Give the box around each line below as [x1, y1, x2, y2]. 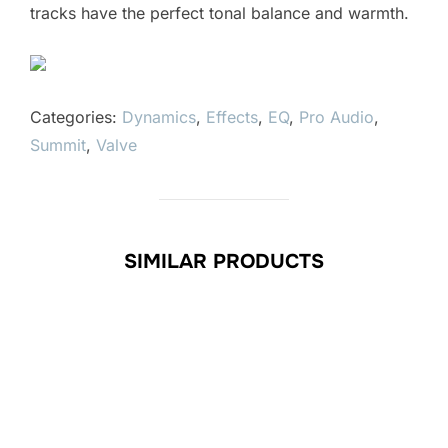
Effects [206, 107, 258, 128]
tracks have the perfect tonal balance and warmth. [30, 3, 409, 24]
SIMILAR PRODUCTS [124, 249, 324, 275]
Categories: [30, 107, 122, 128]
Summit [30, 135, 86, 156]
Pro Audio [299, 107, 374, 128]
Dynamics [122, 107, 196, 128]
